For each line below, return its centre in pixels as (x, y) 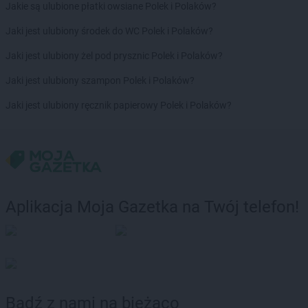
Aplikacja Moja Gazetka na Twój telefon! (152, 207)
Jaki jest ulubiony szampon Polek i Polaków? (100, 80)
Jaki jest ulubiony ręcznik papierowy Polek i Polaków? (119, 105)
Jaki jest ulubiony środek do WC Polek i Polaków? (109, 31)
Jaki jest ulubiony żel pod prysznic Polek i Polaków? (114, 55)
